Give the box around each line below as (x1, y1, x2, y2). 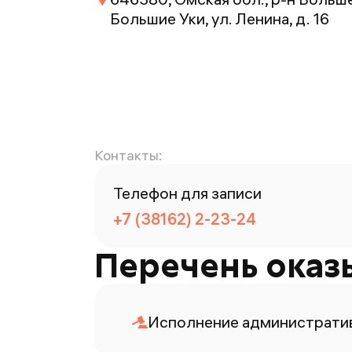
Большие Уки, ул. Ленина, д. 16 (110, 9, 329, 28)
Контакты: (94, 146, 162, 164)
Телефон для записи (113, 183, 262, 203)
